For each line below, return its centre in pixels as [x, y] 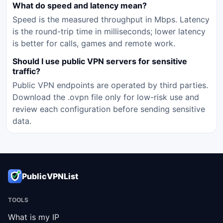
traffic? [26, 71]
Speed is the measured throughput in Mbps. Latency [111, 20]
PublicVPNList [50, 176]
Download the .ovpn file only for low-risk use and [106, 97]
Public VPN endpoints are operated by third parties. [110, 85]
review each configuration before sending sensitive [109, 109]
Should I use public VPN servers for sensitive [100, 61]
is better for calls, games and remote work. [94, 44]
